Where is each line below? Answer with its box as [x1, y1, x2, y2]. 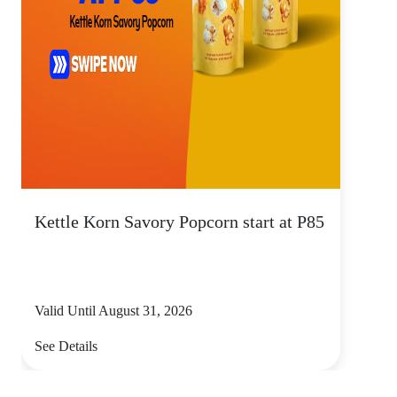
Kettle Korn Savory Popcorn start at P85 [35, 212, 324, 231]
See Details [35, 339, 97, 354]
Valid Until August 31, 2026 [35, 303, 192, 318]
